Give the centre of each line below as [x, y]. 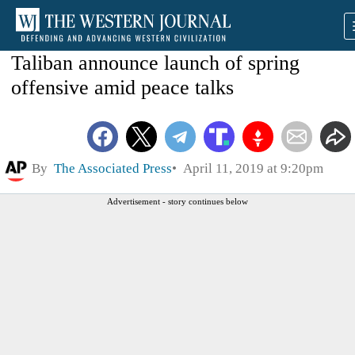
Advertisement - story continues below [177, 201]
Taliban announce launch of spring [155, 63]
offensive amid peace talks [122, 88]
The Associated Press [113, 168]
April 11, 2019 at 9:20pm [250, 168]
